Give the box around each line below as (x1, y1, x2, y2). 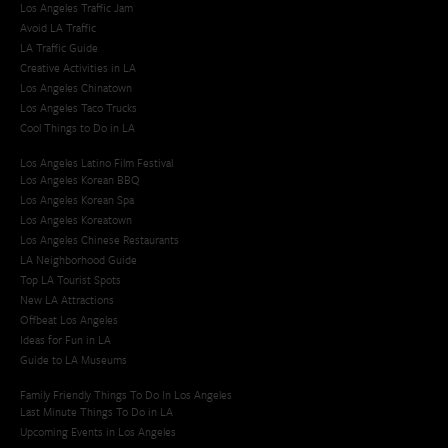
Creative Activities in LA (20, 58, 136, 76)
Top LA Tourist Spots (20, 270, 121, 288)
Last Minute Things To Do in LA (20, 402, 173, 420)
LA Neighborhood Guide (20, 250, 137, 268)
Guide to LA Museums (20, 350, 127, 368)
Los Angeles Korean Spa (20, 190, 134, 208)
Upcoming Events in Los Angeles (20, 422, 176, 440)
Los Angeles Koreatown (20, 210, 132, 228)
